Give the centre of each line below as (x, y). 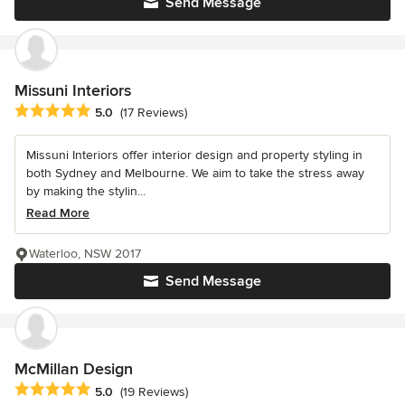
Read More (58, 213)
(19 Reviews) (154, 391)
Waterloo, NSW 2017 (85, 254)
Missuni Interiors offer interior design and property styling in (194, 155)
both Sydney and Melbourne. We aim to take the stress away (195, 174)
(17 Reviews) (154, 113)
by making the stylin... (86, 192)
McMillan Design (74, 369)
